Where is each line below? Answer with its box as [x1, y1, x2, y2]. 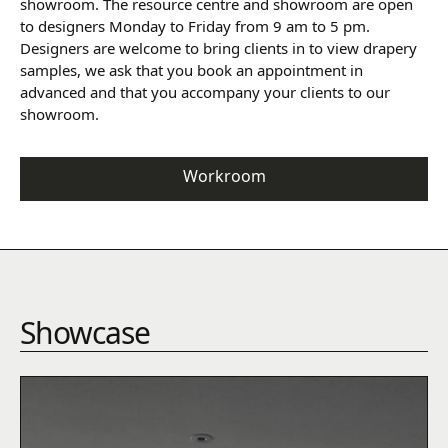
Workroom [182, 165, 266, 188]
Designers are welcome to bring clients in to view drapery [20, 38, 417, 59]
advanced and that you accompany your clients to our [20, 82, 390, 103]
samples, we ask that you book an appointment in [20, 60, 363, 81]
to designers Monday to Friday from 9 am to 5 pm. [20, 16, 370, 37]
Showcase [20, 312, 150, 354]
